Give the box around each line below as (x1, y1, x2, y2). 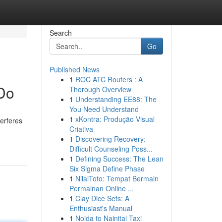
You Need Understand (69, 104, 139, 114)
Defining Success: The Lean (75, 154, 164, 164)
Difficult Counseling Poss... (69, 144, 153, 154)
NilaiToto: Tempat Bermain (75, 173, 159, 183)
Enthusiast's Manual (69, 203, 132, 213)
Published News (49, 64, 100, 74)
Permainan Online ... (69, 183, 134, 193)
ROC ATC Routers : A (75, 74, 143, 84)
